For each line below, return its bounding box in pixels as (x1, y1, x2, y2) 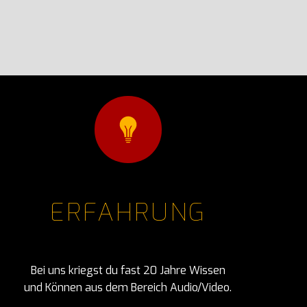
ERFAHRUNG (49, 196, 206, 229)
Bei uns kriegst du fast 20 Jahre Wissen (30, 263, 225, 278)
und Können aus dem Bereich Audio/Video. (24, 280, 232, 295)
